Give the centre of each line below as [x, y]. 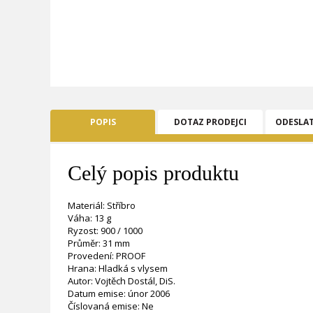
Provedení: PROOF [107, 256]
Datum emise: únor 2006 [119, 293]
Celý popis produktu [153, 173]
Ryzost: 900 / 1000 [105, 231]
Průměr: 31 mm [99, 243]
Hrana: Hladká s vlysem [118, 268]
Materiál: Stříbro [102, 205]
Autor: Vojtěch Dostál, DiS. [122, 281]
